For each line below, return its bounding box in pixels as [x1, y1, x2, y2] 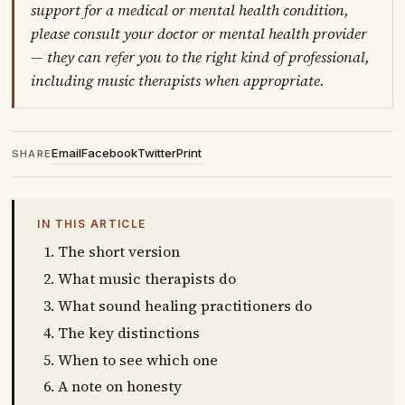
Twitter [137, 145, 177, 160]
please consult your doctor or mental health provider [31, 24, 368, 45]
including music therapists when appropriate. [31, 71, 325, 92]
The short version [58, 241, 181, 262]
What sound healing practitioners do [58, 295, 313, 316]
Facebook [81, 145, 138, 160]
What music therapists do [58, 268, 237, 289]
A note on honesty [58, 376, 183, 397]
